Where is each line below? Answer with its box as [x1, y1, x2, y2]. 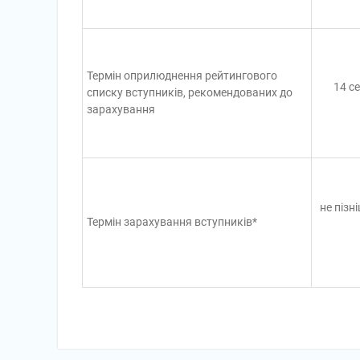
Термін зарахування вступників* [87, 215, 257, 228]
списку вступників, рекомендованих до [87, 86, 292, 99]
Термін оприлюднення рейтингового [87, 69, 277, 82]
